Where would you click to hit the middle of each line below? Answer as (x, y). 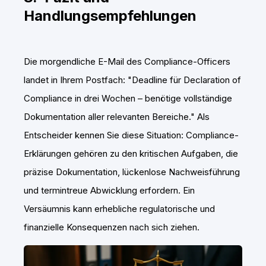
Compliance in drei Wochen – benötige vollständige (128, 98)
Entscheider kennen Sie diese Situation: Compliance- (131, 135)
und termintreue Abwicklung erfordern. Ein (109, 190)
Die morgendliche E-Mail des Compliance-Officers (127, 61)
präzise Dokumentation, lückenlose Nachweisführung (132, 172)
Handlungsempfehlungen (110, 16)
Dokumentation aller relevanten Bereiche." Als (117, 117)
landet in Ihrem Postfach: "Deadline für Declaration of (132, 80)
